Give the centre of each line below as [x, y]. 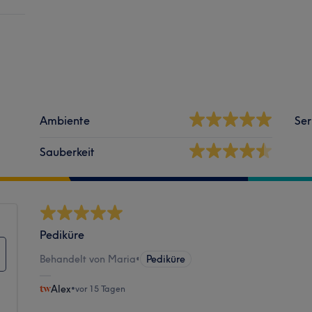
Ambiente [65, 120]
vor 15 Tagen [101, 288]
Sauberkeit [68, 151]
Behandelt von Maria [88, 259]
